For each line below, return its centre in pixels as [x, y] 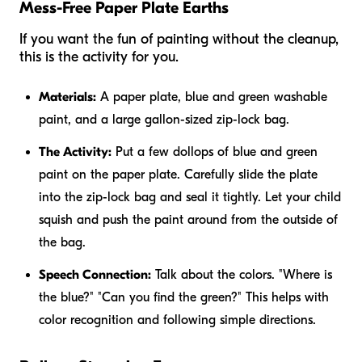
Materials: [67, 97]
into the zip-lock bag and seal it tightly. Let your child [190, 197]
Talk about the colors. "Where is [242, 274]
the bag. [62, 242]
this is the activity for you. [99, 57]
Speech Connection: [95, 274]
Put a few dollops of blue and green [215, 152]
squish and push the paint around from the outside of [188, 219]
